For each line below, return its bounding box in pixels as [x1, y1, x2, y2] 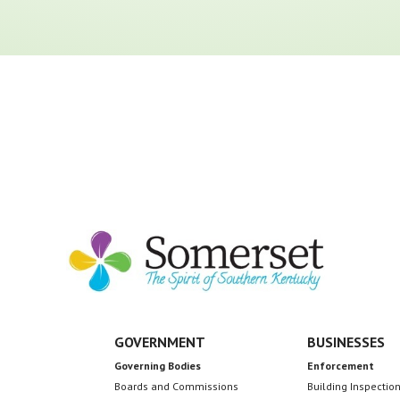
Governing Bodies [113, 359, 201, 373]
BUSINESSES [306, 333, 385, 352]
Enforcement [306, 359, 374, 373]
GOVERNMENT [113, 333, 205, 352]
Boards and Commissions [113, 379, 238, 394]
